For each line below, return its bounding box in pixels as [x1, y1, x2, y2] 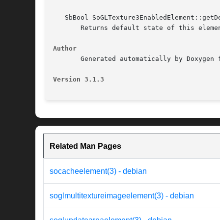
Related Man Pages [50, 142, 121, 151]
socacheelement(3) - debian [50, 167, 147, 176]
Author [53, 45, 77, 53]
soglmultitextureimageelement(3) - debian [50, 192, 194, 200]
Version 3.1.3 [53, 76, 104, 83]
